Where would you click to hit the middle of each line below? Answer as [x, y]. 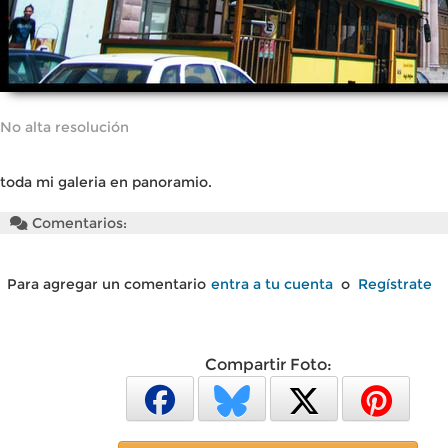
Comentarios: [77, 223]
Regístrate [395, 284]
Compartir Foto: [268, 364]
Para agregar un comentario [106, 284]
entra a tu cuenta [272, 284]
